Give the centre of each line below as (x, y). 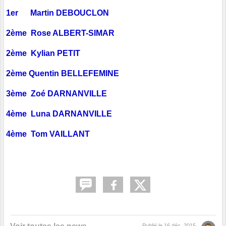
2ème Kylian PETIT (43, 53)
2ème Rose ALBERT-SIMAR (60, 33)
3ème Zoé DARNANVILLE (58, 93)
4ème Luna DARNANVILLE (59, 114)
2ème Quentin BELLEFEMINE (63, 73)
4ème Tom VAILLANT (48, 134)
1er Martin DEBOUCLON (58, 13)
